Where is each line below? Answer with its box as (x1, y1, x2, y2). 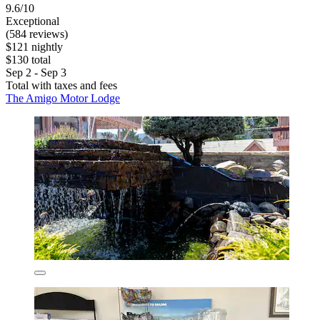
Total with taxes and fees (6, 79, 117, 91)
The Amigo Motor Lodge (6, 91, 120, 104)
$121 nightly (6, 40, 63, 53)
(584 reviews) (6, 27, 68, 40)
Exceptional (6, 14, 59, 27)
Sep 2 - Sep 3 (6, 66, 66, 79)
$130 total (6, 53, 51, 66)
